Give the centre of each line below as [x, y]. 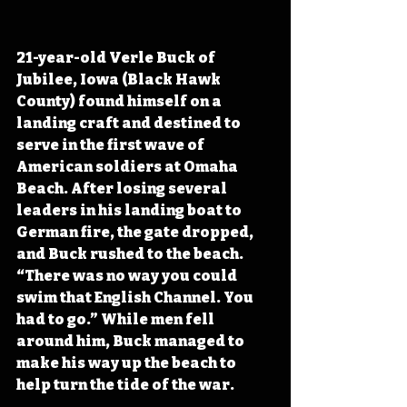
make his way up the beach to [128, 362]
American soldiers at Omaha [129, 166]
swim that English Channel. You [136, 297]
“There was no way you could [128, 275]
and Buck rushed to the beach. [131, 253]
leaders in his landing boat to [130, 210]
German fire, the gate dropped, [136, 232]
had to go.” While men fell [117, 319]
